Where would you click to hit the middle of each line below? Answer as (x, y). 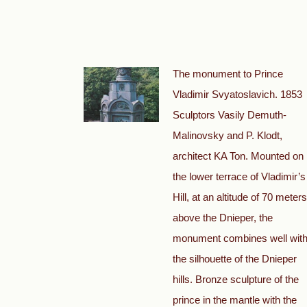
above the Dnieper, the (223, 218)
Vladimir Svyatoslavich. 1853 (237, 94)
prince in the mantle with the (235, 300)
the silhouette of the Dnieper (235, 259)
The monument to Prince (228, 74)
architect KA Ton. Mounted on (238, 156)
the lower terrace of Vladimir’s (239, 176)
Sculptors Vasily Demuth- (230, 115)
